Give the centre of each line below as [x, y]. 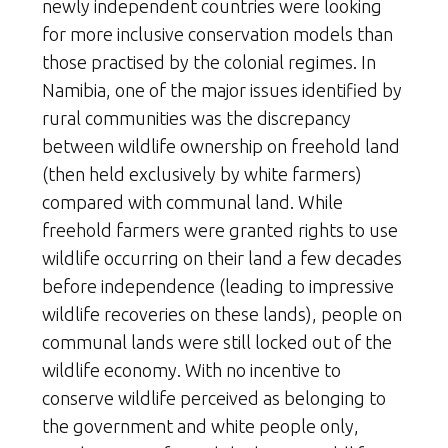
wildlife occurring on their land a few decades [222, 258]
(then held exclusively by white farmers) [202, 174]
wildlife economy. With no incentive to [191, 370]
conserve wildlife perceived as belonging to [214, 398]
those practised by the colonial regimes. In [209, 62]
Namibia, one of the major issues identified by [222, 90]
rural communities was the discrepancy [196, 118]
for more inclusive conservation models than [217, 34]
